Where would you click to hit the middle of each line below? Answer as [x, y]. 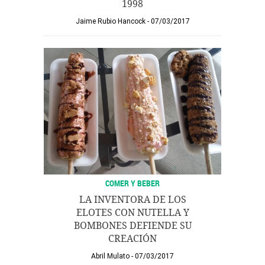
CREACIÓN [132, 239]
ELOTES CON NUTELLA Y [132, 213]
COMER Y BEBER [132, 183]
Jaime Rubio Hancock [110, 21]
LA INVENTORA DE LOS [132, 200]
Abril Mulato [110, 256]
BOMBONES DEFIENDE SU [132, 226]
